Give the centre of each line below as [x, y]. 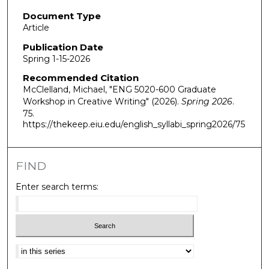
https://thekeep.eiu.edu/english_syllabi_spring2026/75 [134, 125]
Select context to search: [68, 248]
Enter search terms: [57, 186]
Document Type [62, 16]
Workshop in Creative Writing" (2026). [102, 102]
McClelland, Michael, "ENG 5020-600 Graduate [119, 90]
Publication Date [63, 47]
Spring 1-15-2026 [56, 59]
